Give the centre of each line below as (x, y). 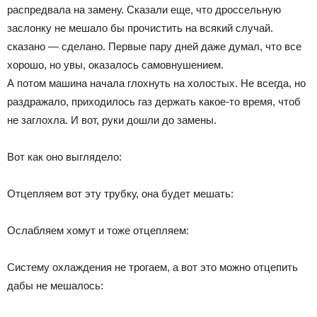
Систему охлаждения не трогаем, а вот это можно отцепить (152, 267)
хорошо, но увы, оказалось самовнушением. (115, 65)
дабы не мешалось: (55, 286)
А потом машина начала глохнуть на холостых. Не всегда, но (156, 83)
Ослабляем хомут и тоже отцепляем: (98, 231)
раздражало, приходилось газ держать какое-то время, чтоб (154, 102)
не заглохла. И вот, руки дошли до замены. (112, 120)
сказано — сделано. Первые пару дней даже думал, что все (154, 47)
